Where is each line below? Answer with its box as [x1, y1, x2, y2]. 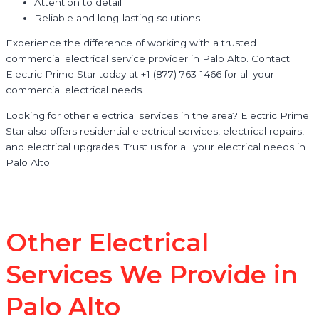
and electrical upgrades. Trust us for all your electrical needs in [6, 140, 305, 152]
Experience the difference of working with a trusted [6, 37, 256, 49]
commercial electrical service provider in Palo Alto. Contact [6, 53, 290, 65]
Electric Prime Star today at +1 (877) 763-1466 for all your [6, 68, 274, 80]
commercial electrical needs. [6, 84, 144, 96]
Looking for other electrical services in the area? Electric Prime [6, 109, 309, 121]
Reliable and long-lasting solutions [34, 11, 200, 23]
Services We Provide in [6, 258, 298, 290]
